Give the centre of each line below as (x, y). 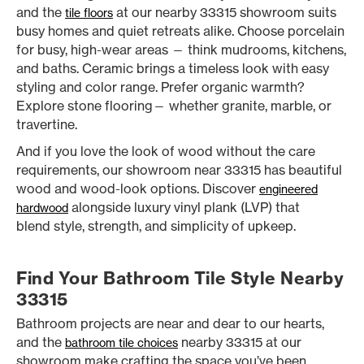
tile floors (89, 13)
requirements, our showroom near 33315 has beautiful (179, 170)
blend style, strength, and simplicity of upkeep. (156, 226)
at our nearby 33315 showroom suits (225, 12)
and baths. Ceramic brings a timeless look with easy (173, 68)
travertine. (47, 124)
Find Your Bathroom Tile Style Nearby (180, 278)
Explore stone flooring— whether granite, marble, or (174, 106)
